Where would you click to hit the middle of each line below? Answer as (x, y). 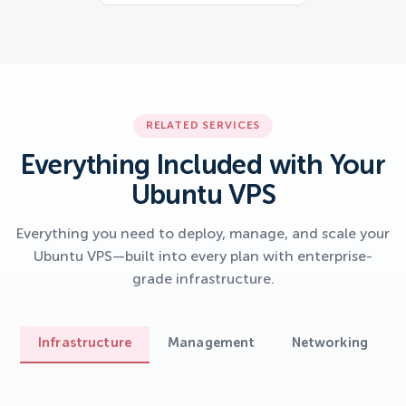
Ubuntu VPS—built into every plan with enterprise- (203, 257)
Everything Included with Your (203, 166)
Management (212, 343)
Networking (329, 343)
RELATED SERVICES (203, 126)
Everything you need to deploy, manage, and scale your (203, 234)
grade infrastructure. (203, 280)
